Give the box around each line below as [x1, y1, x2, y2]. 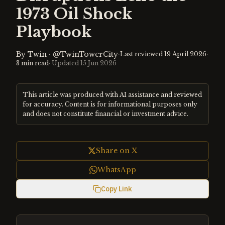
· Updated [49, 59, 80, 67]
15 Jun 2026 [80, 59, 117, 67]
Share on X [96, 146, 137, 155]
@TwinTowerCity [53, 50, 118, 59]
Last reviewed [120, 50, 164, 58]
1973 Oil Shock [16, 5, 132, 23]
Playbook [16, 23, 91, 41]
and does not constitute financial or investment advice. [23, 110, 188, 118]
